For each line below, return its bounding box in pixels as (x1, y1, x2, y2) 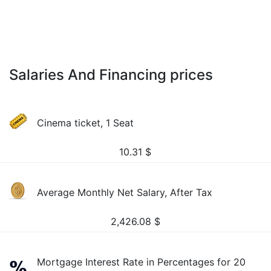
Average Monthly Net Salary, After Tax (37, 186, 213, 198)
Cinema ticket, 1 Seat (37, 117, 134, 129)
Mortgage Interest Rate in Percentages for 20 (37, 256, 246, 268)
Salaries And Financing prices (9, 66, 213, 83)
